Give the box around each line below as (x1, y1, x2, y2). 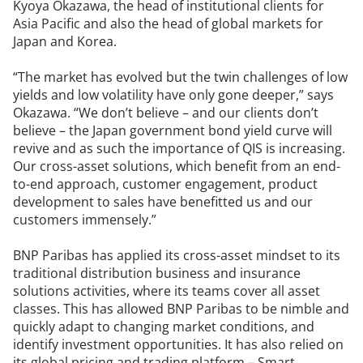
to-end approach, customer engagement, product (13, 175, 318, 194)
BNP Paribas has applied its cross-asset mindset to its (13, 246, 340, 265)
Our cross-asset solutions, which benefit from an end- (13, 157, 340, 176)
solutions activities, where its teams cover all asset (13, 282, 320, 301)
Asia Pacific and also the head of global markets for (13, 15, 323, 33)
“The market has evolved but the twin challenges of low (13, 68, 348, 87)
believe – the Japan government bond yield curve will (13, 122, 332, 140)
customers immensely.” (13, 211, 156, 229)
